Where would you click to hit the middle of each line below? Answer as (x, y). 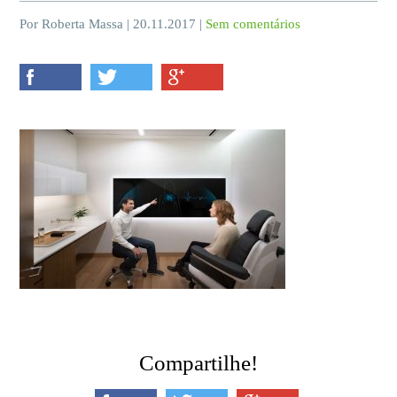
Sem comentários (253, 24)
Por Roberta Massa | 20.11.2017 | (113, 24)
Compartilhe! (198, 363)
